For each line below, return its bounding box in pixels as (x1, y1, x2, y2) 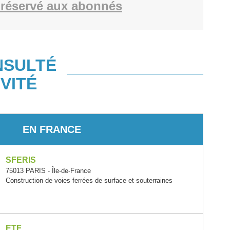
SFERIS (5, 156, 36, 164)
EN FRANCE (22, 123, 81, 135)
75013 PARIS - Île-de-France (5, 167, 91, 175)
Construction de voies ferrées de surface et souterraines (5, 177, 172, 184)
